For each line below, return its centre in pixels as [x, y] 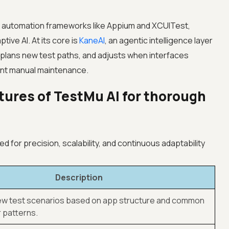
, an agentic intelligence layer [158, 40]
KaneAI [92, 40]
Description [79, 177]
